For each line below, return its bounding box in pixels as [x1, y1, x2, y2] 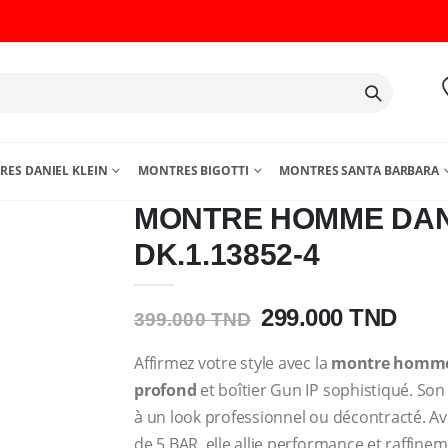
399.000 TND [134, 309, 252, 330]
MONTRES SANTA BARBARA [279, 162, 439, 179]
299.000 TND [261, 304, 397, 331]
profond [134, 379, 197, 401]
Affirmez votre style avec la [134, 352, 332, 374]
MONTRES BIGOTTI [138, 162, 249, 179]
